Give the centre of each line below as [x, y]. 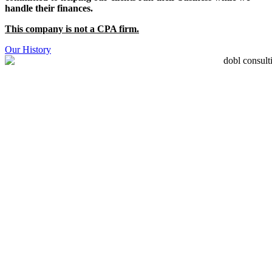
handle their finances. [49, 8]
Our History [28, 49]
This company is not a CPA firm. [72, 29]
